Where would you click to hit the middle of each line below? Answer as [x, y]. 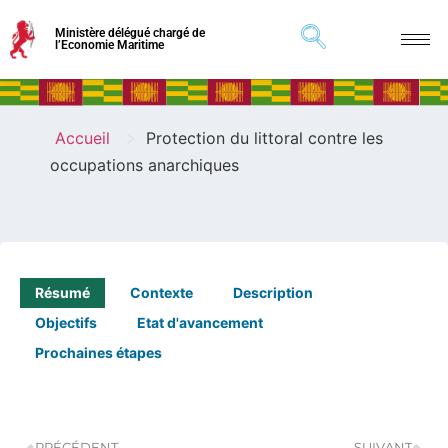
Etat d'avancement [200, 322]
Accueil [82, 137]
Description [273, 292]
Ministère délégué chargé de [129, 33]
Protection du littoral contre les [264, 137]
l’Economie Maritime [109, 45]
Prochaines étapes [98, 352]
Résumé [62, 292]
